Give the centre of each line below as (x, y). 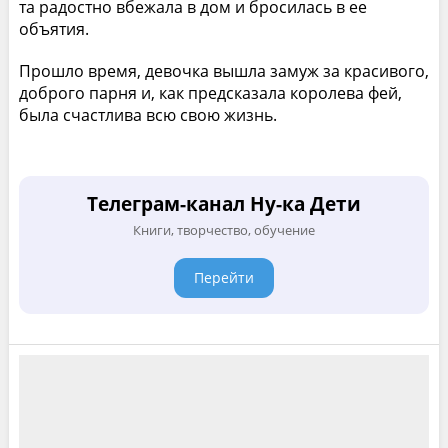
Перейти (223, 277)
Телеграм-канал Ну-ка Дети (223, 203)
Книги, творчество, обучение (223, 229)
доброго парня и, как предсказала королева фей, (210, 92)
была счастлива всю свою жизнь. (147, 114)
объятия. (53, 28)
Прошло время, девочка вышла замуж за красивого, (223, 70)
